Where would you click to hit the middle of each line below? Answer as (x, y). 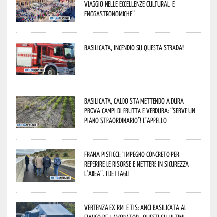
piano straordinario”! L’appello (125, 120)
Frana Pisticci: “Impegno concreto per (132, 154)
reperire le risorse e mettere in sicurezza (136, 163)
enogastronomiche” (109, 13)
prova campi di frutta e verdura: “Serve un (139, 110)
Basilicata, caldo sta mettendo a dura (134, 101)
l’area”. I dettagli (107, 173)
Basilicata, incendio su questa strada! (134, 47)
